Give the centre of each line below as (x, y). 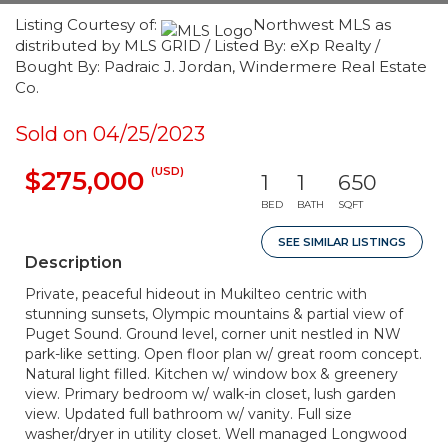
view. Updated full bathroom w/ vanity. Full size (188, 414)
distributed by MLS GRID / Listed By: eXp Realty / (197, 45)
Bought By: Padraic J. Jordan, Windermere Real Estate (221, 66)
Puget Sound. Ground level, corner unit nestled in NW (213, 334)
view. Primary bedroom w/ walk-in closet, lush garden (210, 394)
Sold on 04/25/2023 (110, 134)
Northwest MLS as (322, 24)
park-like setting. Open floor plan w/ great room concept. (223, 354)
